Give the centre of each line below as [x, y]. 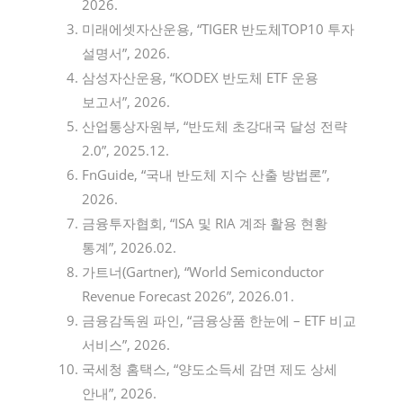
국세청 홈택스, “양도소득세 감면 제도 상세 [209, 368]
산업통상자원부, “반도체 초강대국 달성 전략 [214, 125]
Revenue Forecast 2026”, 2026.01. [188, 296]
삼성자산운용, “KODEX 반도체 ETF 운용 [200, 77]
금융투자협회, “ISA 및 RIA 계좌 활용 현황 [204, 223]
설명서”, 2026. [125, 53]
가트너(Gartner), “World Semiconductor [202, 271]
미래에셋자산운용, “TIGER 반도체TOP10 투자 [218, 28]
